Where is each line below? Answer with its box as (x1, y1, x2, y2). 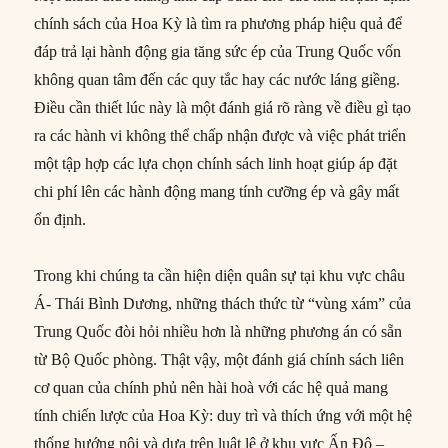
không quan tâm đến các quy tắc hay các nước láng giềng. (34, 71, 401, 89)
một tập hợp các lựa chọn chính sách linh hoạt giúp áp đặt (34, 155, 398, 173)
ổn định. (34, 211, 87, 229)
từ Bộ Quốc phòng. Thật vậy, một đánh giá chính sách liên (34, 351, 405, 369)
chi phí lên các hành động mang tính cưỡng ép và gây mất (34, 183, 400, 201)
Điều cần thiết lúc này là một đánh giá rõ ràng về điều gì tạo (34, 99, 412, 117)
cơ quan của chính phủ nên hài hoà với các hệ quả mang (34, 379, 389, 397)
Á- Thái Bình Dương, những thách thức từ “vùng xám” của (34, 295, 412, 313)
